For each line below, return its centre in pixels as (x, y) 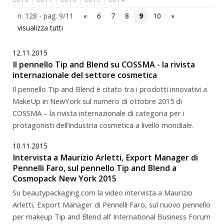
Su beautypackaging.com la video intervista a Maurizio (102, 192)
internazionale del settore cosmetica (85, 75)
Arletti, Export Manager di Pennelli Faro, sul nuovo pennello (111, 204)
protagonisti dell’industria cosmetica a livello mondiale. (103, 125)
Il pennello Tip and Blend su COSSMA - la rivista (104, 64)
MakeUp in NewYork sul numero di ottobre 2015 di (97, 101)
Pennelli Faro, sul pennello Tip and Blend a (94, 168)
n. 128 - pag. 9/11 (45, 15)
